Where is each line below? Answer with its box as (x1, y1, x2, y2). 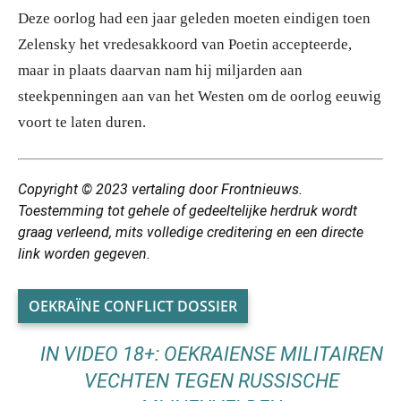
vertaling (132, 181, 189, 199)
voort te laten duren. (18, 114, 146, 132)
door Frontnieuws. (189, 181, 303, 199)
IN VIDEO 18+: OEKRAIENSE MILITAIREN (39, 343, 383, 366)
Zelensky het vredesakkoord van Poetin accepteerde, (18, 36, 352, 54)
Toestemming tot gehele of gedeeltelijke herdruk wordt (18, 202, 357, 220)
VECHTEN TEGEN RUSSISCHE (83, 370, 339, 393)
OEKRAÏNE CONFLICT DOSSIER (29, 296, 237, 317)
